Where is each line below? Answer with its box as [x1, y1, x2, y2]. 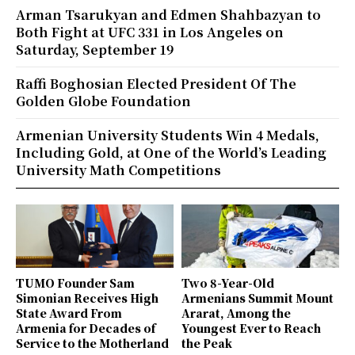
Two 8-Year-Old [181, 274, 274, 291]
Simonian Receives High [16, 289, 158, 306]
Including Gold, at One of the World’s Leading [16, 143, 326, 162]
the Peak [181, 334, 232, 351]
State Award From [16, 304, 122, 321]
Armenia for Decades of [16, 319, 155, 336]
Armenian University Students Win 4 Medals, [16, 126, 319, 145]
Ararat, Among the [181, 304, 291, 321]
